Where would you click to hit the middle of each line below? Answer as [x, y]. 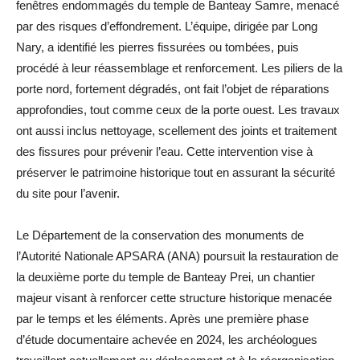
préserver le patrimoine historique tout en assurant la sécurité [176, 172]
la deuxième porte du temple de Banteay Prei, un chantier [166, 276]
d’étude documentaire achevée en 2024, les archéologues [167, 339]
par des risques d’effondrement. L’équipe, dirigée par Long [167, 26]
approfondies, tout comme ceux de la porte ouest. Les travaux [178, 109]
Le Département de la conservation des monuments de [160, 235]
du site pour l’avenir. [68, 193]
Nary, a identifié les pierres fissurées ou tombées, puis [157, 47]
